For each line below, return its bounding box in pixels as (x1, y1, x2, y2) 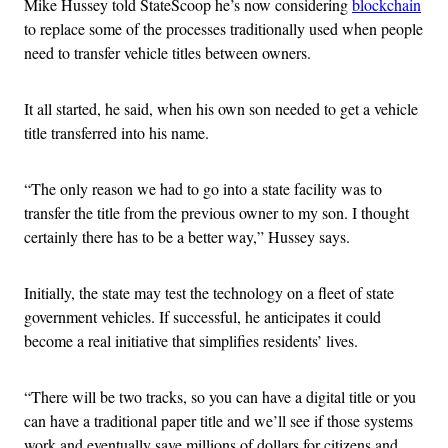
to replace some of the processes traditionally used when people (24, 17, 423, 39)
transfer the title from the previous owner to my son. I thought (24, 201, 409, 223)
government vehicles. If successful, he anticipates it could (24, 305, 381, 327)
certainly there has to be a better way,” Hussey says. (24, 225, 350, 247)
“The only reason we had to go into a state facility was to (24, 177, 382, 199)
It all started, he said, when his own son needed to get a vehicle (24, 97, 418, 119)
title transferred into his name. (24, 121, 209, 143)
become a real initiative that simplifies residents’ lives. (24, 329, 358, 351)
